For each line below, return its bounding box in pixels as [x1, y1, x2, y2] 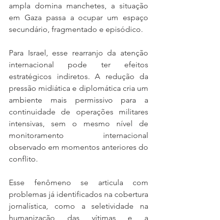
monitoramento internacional [9, 131, 148, 140]
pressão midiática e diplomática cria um [9, 83, 148, 93]
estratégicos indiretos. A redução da [9, 72, 148, 81]
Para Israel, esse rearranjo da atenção [9, 48, 148, 57]
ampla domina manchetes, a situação [9, 1, 148, 10]
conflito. [9, 154, 38, 164]
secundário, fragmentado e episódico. [9, 25, 143, 34]
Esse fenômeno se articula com [9, 178, 148, 187]
